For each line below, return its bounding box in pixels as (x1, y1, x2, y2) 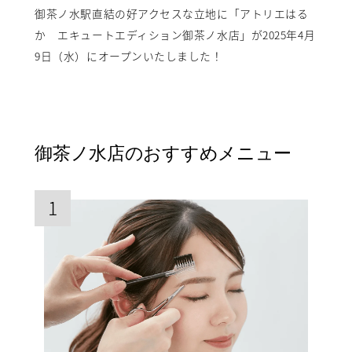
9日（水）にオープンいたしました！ (35, 48, 223, 64)
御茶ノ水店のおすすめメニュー (35, 141, 292, 164)
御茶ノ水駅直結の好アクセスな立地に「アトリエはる (35, 5, 309, 22)
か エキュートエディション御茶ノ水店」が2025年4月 (35, 27, 316, 43)
